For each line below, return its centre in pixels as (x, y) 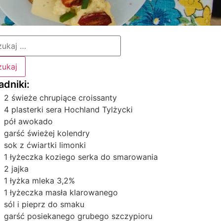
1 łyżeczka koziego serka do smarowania (81, 157)
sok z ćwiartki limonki (45, 145)
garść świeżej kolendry (47, 133)
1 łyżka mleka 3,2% (40, 181)
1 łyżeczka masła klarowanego (61, 192)
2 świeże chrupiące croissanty (61, 98)
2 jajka (17, 169)
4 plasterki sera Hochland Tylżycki (69, 110)
